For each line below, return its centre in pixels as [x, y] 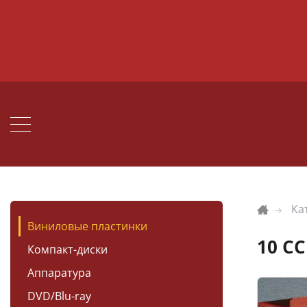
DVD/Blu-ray [59, 296]
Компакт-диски [67, 249]
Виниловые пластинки [87, 226]
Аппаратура [59, 273]
